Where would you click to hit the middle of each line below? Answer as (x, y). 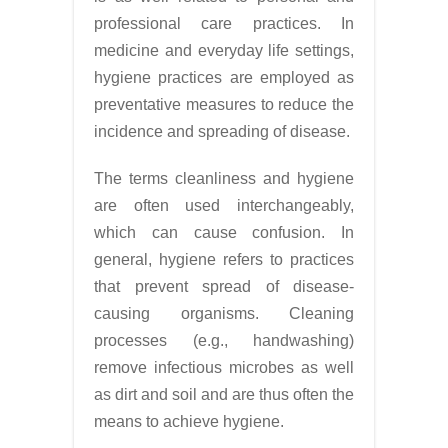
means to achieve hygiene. (189, 421)
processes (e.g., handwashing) (224, 340)
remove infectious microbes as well (224, 367)
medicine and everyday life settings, (224, 50)
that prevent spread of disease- (224, 286)
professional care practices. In (224, 23)
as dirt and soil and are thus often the (224, 394)
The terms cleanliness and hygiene (224, 178)
